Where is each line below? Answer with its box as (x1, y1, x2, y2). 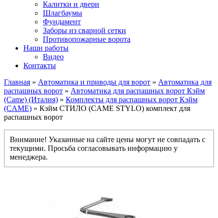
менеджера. (10, 153, 48, 161)
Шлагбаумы (43, 9, 82, 17)
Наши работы (23, 44, 69, 52)
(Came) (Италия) (4, 95, 58, 104)
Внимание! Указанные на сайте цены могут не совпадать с (10, 135, 205, 144)
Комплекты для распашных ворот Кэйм (66, 95, 198, 104)
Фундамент (43, 18, 81, 26)
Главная (4, 78, 30, 86)
